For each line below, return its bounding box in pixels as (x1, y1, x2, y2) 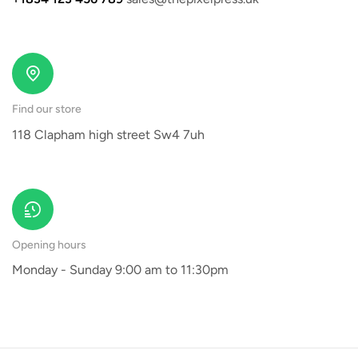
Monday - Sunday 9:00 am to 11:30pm (12, 262, 229, 278)
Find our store (12, 102, 82, 117)
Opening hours (12, 237, 86, 252)
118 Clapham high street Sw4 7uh (12, 126, 205, 142)
